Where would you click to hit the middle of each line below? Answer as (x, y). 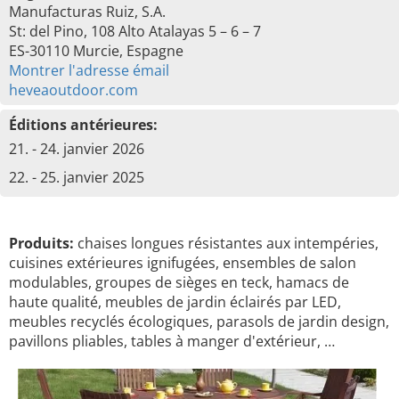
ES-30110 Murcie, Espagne (96, 51)
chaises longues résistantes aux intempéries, (226, 243)
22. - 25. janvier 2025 (77, 177)
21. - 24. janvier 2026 (77, 149)
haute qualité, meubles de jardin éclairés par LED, (175, 302)
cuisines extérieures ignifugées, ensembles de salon (183, 263)
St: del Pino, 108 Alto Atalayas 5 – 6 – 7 (135, 31)
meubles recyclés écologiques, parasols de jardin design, (199, 322)
